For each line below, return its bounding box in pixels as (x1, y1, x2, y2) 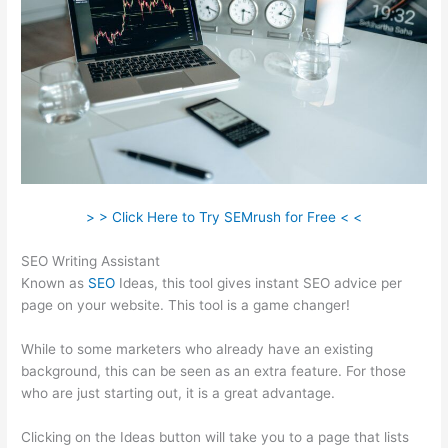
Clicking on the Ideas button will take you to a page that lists (21, 428, 410, 445)
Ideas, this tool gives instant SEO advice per (115, 274, 403, 291)
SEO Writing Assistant (21, 252, 161, 269)
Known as (21, 274, 89, 291)
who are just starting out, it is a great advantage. (21, 384, 336, 401)
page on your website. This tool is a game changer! (21, 296, 351, 313)
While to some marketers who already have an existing (21, 340, 374, 357)
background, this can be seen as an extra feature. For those (21, 362, 407, 379)
